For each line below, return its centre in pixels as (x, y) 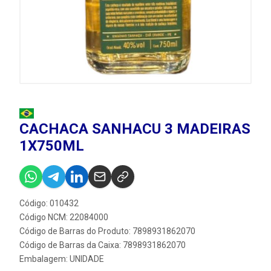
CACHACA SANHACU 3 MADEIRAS (135, 129)
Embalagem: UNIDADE (62, 259)
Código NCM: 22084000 (64, 217)
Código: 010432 (49, 203)
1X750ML (52, 146)
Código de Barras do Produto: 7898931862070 (107, 231)
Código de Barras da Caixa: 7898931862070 (103, 245)
